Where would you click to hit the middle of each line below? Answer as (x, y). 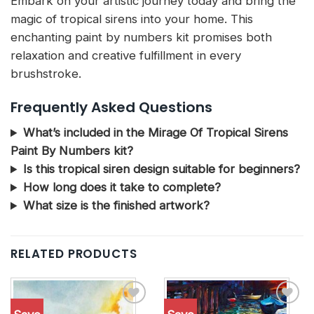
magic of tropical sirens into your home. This (132, 19)
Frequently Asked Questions (111, 108)
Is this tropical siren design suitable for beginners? (161, 169)
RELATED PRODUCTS (74, 254)
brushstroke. (46, 74)
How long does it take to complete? (122, 187)
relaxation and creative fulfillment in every (126, 56)
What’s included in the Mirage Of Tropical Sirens (155, 133)
